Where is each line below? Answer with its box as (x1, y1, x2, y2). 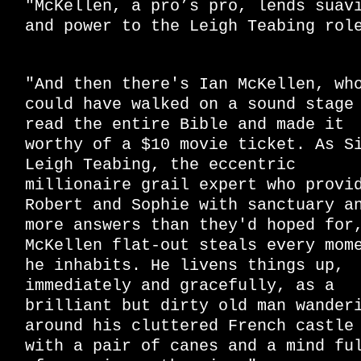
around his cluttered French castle (25, 317, 354, 336)
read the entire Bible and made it (25, 115, 344, 135)
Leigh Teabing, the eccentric (25, 156, 296, 175)
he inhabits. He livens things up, (25, 256, 344, 276)
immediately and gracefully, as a (25, 276, 334, 296)
